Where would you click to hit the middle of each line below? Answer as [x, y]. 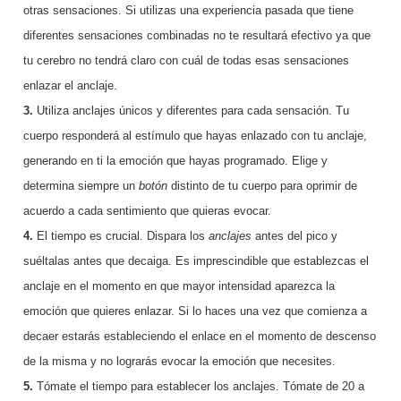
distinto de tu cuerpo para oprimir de [262, 186]
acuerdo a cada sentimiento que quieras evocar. [147, 211]
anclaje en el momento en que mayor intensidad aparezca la [179, 286]
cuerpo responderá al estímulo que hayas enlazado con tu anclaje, [195, 136]
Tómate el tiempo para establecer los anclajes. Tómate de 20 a [200, 387]
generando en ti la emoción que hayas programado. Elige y [175, 161]
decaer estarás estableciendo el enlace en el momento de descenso [199, 337]
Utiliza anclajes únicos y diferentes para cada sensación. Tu [192, 111]
